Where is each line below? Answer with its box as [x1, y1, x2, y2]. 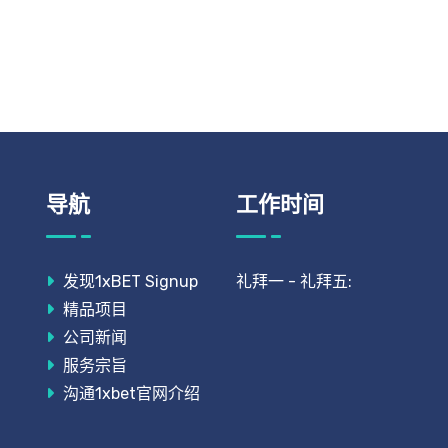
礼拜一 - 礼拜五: [236, 272, 352, 291]
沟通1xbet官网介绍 [59, 384, 200, 403]
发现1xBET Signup [59, 272, 198, 291]
